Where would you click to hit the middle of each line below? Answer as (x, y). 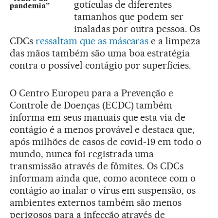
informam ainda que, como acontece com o (103, 178)
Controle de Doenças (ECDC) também (91, 105)
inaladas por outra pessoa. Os (137, 28)
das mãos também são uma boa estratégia (100, 53)
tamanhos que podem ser (129, 16)
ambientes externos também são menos (96, 202)
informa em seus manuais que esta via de (98, 117)
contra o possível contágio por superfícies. (101, 65)
